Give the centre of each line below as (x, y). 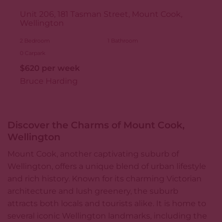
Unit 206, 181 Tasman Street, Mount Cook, (101, 14)
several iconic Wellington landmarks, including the (107, 216)
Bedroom (36, 41)
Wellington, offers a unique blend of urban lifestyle (107, 166)
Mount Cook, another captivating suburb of (93, 154)
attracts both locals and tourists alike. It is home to (107, 203)
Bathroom (124, 41)
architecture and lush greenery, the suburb (93, 191)
